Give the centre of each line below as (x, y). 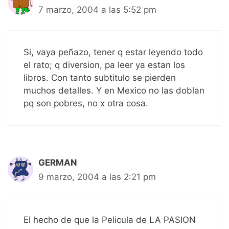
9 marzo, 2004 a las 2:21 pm (97, 177)
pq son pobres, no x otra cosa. (86, 104)
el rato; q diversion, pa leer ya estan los (104, 65)
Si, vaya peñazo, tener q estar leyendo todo (113, 52)
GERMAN (58, 163)
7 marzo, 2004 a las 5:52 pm (97, 9)
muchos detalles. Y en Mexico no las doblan (114, 91)
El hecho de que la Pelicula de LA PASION (110, 220)
